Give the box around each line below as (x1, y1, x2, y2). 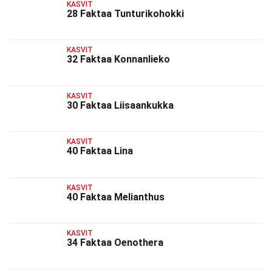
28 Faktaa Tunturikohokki (67, 8, 184, 19)
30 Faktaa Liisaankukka (67, 99, 174, 111)
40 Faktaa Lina (67, 145, 133, 157)
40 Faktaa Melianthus (67, 191, 165, 203)
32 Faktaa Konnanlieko (67, 53, 170, 66)
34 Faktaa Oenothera (67, 236, 163, 248)
